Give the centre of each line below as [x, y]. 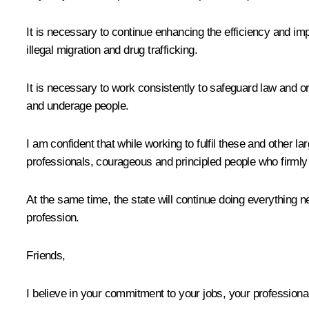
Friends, [46, 255]
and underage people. [78, 106]
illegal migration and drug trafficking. [112, 50]
